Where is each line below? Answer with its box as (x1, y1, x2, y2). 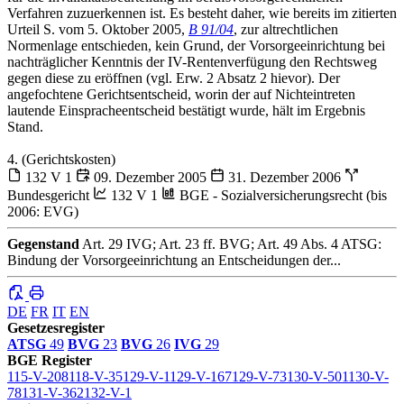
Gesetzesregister (7, 319, 105, 335)
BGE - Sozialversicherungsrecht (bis (176, 187, 387, 203)
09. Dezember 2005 (90, 169, 210, 185)
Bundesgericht (7, 187, 93, 203)
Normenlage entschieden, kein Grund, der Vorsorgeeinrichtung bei (7, 37, 385, 53)
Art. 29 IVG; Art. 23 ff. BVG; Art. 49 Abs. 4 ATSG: (79, 235, 381, 252)
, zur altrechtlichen (234, 21, 338, 37)
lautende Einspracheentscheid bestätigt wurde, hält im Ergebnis (7, 102, 365, 118)
